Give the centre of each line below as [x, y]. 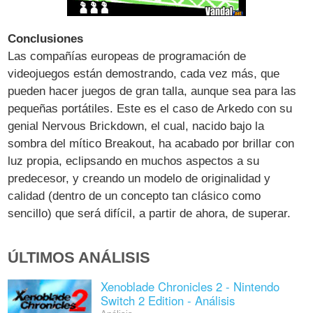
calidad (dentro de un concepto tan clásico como [134, 196]
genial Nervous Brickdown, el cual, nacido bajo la [136, 126]
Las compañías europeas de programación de [127, 56]
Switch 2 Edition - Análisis [167, 300]
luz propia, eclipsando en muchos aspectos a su [134, 161]
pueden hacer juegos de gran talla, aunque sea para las [152, 91]
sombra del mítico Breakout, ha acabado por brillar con [151, 143]
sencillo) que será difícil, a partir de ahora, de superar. [150, 213]
